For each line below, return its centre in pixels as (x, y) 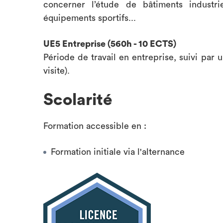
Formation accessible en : (96, 126)
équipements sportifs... (90, 18)
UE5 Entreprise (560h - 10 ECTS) (110, 44)
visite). (56, 71)
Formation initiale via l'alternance (118, 152)
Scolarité (78, 100)
